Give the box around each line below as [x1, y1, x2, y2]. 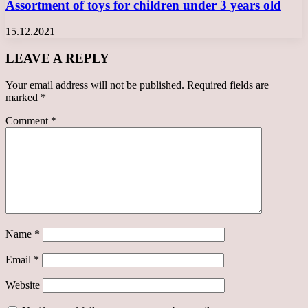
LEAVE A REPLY [5, 51, 109, 66]
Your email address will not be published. [5, 78, 184, 91]
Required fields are [187, 78, 269, 91]
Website [5, 278, 40, 291]
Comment [5, 114, 51, 126]
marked [5, 91, 41, 103]
